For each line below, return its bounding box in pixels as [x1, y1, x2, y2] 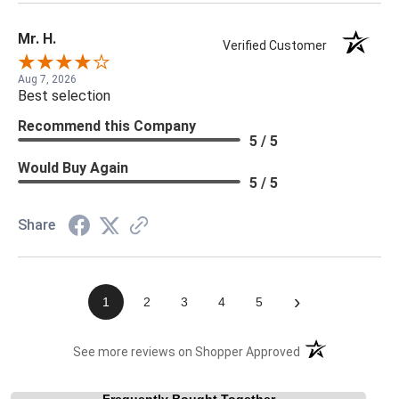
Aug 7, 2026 [18, 72, 77, 85]
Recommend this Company [18, 117, 196, 134]
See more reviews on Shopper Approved [73, 344, 301, 359]
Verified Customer [223, 37, 336, 53]
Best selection [18, 86, 110, 104]
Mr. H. [18, 29, 56, 47]
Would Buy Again [18, 159, 128, 176]
